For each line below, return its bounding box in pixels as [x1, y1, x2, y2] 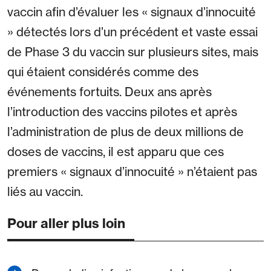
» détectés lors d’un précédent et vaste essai [7, 24, 258, 40]
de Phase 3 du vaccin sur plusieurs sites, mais [7, 44, 258, 60]
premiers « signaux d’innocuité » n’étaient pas [7, 164, 257, 180]
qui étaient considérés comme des [7, 64, 198, 80]
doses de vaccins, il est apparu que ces [7, 144, 224, 160]
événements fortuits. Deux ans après [7, 84, 212, 100]
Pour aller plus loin [7, 215, 125, 232]
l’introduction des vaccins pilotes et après [7, 104, 237, 120]
